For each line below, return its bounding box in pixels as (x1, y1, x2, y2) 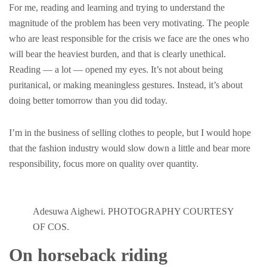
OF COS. (33, 222, 69, 232)
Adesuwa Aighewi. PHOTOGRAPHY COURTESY (33, 206, 234, 216)
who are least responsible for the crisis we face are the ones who (9, 33, 249, 44)
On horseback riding (9, 245, 167, 265)
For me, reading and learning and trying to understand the (9, 2, 225, 13)
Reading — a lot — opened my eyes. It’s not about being (9, 64, 223, 74)
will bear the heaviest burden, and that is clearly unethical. (9, 49, 226, 59)
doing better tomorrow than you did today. (9, 95, 167, 105)
